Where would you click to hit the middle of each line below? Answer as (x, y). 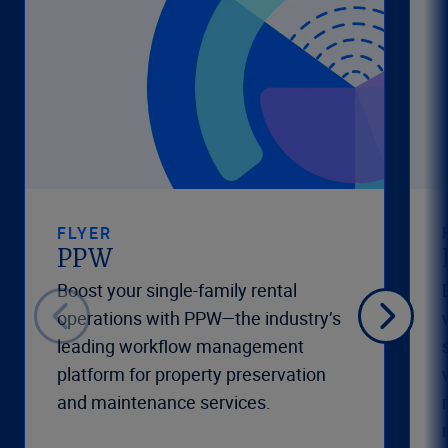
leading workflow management (180, 346)
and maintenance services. (164, 402)
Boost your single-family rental (177, 290)
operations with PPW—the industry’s (199, 318)
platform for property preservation (191, 374)
